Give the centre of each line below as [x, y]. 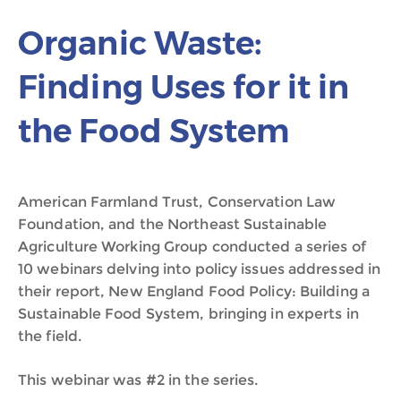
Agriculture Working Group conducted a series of [192, 247]
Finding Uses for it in [184, 87]
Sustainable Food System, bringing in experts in [188, 314]
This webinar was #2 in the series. [138, 380]
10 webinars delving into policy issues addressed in [200, 269]
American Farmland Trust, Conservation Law [177, 202]
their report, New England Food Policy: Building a [194, 291]
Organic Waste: [140, 43]
